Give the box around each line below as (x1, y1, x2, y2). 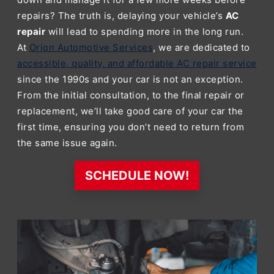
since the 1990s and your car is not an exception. (17, 73, 243, 85)
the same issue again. (17, 137, 117, 149)
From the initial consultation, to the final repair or (17, 89, 245, 101)
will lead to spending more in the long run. (45, 26, 243, 37)
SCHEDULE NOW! (85, 168, 189, 183)
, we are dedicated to (153, 42, 250, 53)
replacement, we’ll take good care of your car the (17, 105, 243, 117)
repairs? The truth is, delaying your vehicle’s (17, 10, 226, 21)
